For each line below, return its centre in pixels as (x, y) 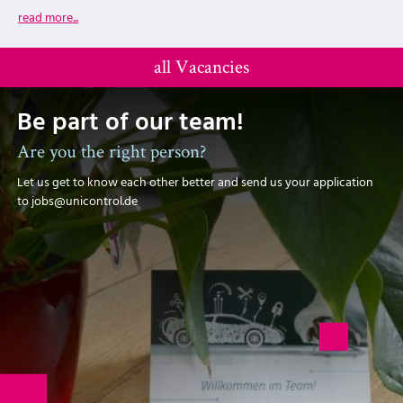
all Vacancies (201, 67)
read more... (48, 19)
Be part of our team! (130, 123)
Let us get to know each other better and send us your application (195, 184)
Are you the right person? (112, 151)
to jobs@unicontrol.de (77, 202)
